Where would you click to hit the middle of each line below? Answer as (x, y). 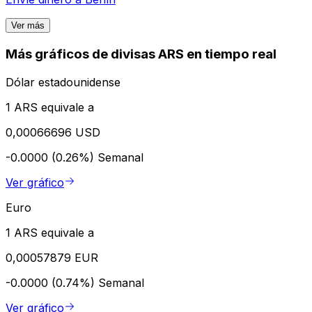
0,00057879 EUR (52, 257)
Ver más (28, 26)
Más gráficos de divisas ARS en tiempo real (141, 54)
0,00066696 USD (53, 132)
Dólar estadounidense (63, 82)
